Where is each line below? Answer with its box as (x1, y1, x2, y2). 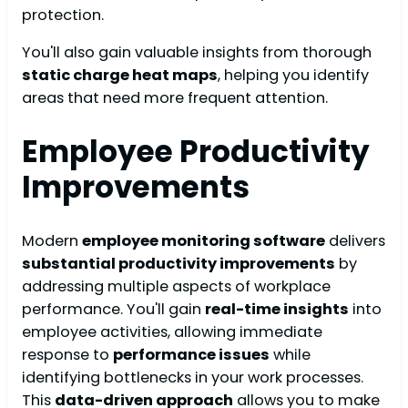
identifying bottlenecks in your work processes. (22, 367, 363, 389)
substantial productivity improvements (22, 253, 335, 275)
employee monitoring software (82, 230, 325, 252)
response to (22, 344, 113, 366)
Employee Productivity (22, 131, 370, 172)
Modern (22, 230, 82, 252)
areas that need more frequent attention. (22, 87, 328, 108)
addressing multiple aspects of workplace (22, 276, 331, 298)
